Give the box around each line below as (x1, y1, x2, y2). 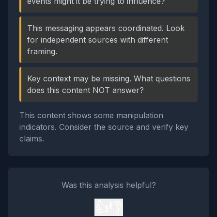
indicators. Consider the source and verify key (19, 122, 188, 132)
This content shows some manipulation (19, 110, 163, 120)
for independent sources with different (27, 35, 168, 45)
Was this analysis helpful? (61, 180, 156, 190)
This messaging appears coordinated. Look (27, 23, 185, 33)
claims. (19, 134, 44, 143)
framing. (27, 46, 57, 56)
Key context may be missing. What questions (27, 74, 190, 83)
